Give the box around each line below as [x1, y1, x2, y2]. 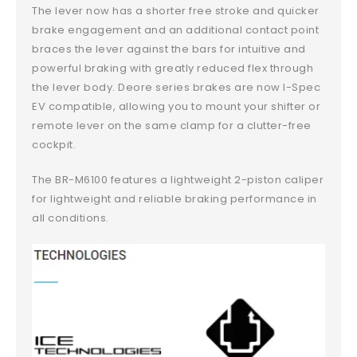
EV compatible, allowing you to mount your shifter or [32, 98, 321, 114]
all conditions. [32, 210, 109, 226]
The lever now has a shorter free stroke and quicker [32, 2, 320, 18]
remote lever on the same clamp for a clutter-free [32, 117, 312, 133]
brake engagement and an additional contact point [32, 22, 320, 37]
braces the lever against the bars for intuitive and [32, 41, 306, 57]
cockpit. [32, 136, 76, 152]
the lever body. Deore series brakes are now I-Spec [32, 79, 321, 95]
